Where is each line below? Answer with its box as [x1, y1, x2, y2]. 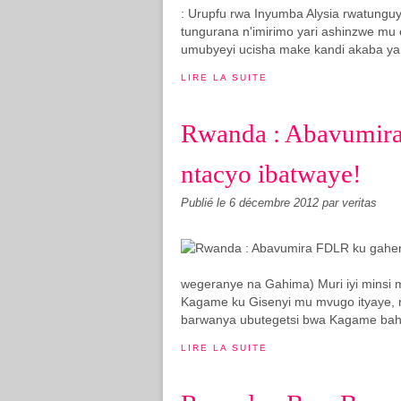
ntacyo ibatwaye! [181, 159, 362, 188]
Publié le [181, 197, 229, 209]
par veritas [322, 197, 377, 209]
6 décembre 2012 [229, 197, 322, 209]
